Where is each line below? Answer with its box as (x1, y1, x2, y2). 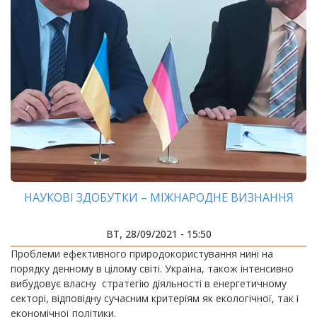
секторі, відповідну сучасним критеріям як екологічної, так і (11, 292, 299, 305)
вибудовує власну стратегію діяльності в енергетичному (11, 277, 287, 290)
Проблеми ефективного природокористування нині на (11, 247, 273, 260)
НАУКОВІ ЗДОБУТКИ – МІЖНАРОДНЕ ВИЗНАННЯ (23, 190, 294, 205)
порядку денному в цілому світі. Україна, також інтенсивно (11, 262, 294, 275)
